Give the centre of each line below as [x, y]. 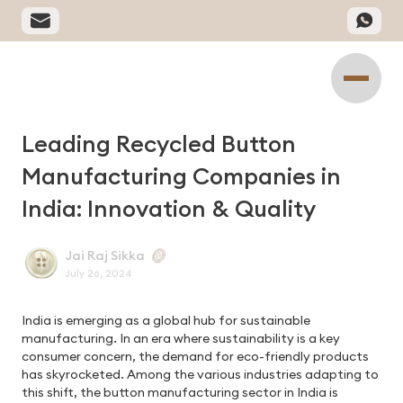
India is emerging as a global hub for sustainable [166, 321]
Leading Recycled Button [159, 144]
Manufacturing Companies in [181, 176]
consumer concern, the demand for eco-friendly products [195, 357]
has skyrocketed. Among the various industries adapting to [200, 375]
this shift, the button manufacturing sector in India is [180, 393]
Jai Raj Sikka [105, 255]
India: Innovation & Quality [169, 209]
